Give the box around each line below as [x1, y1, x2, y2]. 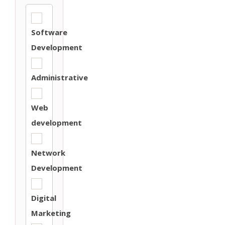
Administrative [31, 72, 88, 82]
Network [31, 148, 65, 158]
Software [31, 27, 67, 37]
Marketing [31, 208, 71, 218]
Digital [31, 193, 56, 203]
